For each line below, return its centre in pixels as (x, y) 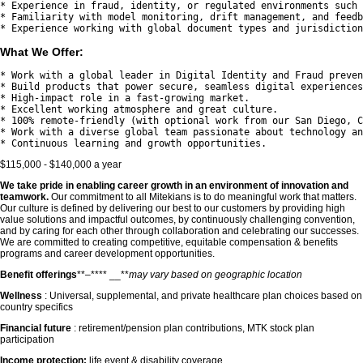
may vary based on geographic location (216, 275)
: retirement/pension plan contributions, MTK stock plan (193, 329)
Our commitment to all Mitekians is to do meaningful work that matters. (203, 197)
